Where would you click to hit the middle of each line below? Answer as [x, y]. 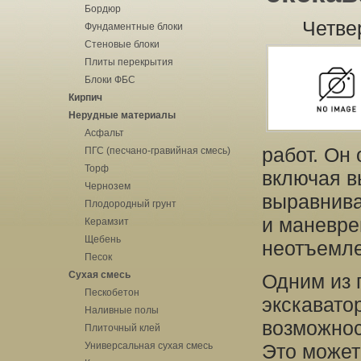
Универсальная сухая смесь [149, 346]
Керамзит [107, 222]
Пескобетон [112, 293]
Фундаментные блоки [134, 27]
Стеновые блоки [122, 44]
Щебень [103, 239]
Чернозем [108, 186]
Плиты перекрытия [129, 62]
